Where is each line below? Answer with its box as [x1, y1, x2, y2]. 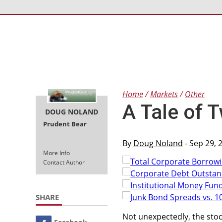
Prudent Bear [43, 119, 87, 128]
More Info [43, 148, 70, 157]
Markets [150, 89, 178, 100]
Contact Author [43, 158, 85, 166]
